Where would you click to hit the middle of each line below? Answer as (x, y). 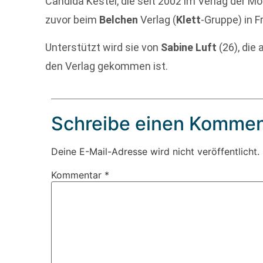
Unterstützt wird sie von (103, 47)
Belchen (119, 20)
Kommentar (78, 175)
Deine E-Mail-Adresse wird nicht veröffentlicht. (156, 152)
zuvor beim (73, 20)
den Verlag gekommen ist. (107, 66)
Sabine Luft (190, 47)
